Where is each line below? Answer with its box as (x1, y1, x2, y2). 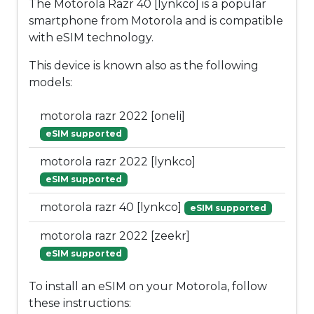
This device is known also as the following (29, 59, 259, 73)
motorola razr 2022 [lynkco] (40, 155, 196, 169)
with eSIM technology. (29, 31, 153, 45)
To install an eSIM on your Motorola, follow (29, 280, 267, 294)
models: (29, 76, 72, 90)
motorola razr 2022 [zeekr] (40, 229, 190, 243)
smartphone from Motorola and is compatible (29, 14, 283, 28)
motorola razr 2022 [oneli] (40, 109, 185, 123)
